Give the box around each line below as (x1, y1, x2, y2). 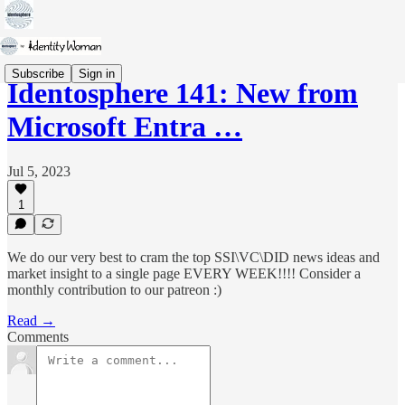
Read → (7, 313, 55, 328)
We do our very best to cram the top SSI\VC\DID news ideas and (7, 250, 380, 265)
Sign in (79, 66, 115, 80)
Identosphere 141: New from (7, 77, 358, 110)
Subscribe (12, 66, 64, 80)
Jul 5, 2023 (7, 163, 71, 179)
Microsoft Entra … (7, 110, 242, 144)
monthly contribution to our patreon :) (7, 282, 221, 297)
